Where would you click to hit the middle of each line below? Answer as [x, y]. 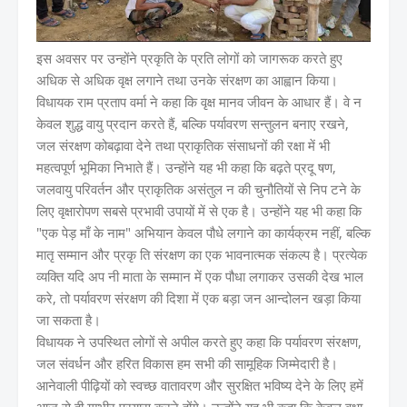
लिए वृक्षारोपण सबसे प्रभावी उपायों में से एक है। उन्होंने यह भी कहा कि [199, 210]
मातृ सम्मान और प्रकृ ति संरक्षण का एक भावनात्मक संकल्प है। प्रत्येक [202, 254]
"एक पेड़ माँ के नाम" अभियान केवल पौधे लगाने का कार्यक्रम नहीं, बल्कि [203, 232]
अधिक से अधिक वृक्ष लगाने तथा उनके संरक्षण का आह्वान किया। [187, 79]
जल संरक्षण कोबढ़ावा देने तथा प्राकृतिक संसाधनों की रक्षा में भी [183, 145]
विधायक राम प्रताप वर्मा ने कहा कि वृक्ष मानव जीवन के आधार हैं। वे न [199, 101]
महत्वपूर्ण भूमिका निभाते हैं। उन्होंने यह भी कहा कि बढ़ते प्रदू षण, [186, 167]
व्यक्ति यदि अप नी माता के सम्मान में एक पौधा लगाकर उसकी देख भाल [200, 276]
